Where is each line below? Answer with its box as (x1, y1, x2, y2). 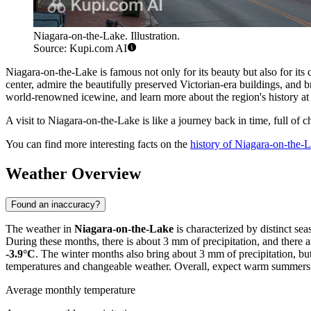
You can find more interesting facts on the (6, 138, 190, 151)
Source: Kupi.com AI (33, 42, 127, 55)
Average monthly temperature (6, 284, 135, 296)
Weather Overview (6, 165, 141, 183)
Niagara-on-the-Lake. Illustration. (33, 30, 180, 42)
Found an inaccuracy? (11, 199, 100, 210)
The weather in (6, 223, 74, 235)
